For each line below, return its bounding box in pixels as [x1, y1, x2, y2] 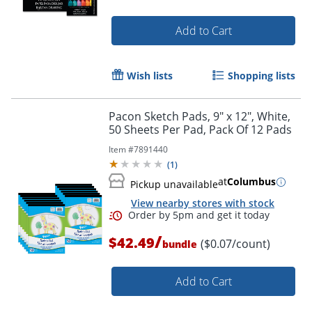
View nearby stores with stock [131, 196, 274, 210]
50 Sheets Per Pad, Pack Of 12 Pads [109, 122, 292, 138]
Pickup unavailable [130, 178, 218, 192]
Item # [109, 143, 134, 156]
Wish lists [127, 69, 173, 83]
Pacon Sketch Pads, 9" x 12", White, [109, 109, 290, 125]
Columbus [227, 175, 276, 189]
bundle [162, 237, 197, 251]
